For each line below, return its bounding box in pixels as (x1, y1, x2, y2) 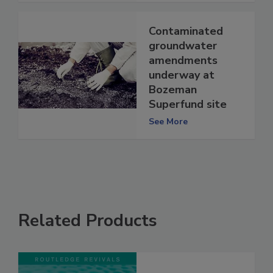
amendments (149, 53, 218, 68)
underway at (149, 68, 214, 83)
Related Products (18, 209, 157, 233)
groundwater (149, 38, 217, 54)
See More (149, 116, 188, 128)
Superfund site (149, 97, 227, 112)
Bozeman (149, 82, 197, 97)
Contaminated (149, 24, 223, 39)
